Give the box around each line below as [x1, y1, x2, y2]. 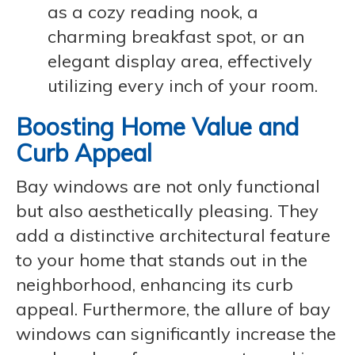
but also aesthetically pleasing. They [16, 200, 319, 222]
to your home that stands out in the [16, 249, 307, 271]
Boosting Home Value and [16, 112, 299, 142]
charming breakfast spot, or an [48, 25, 304, 48]
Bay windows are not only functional [16, 175, 320, 197]
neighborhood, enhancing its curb [16, 273, 293, 296]
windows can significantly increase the [16, 323, 336, 345]
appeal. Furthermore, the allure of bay [16, 298, 330, 320]
